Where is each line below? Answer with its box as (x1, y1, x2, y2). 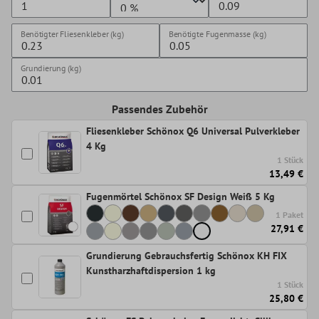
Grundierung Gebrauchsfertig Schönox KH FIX (86, 249, 287, 263)
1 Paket (276, 209, 303, 221)
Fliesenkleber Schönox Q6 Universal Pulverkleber (86, 125, 300, 138)
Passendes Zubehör (111, 102, 208, 117)
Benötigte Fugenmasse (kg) (168, 28, 266, 40)
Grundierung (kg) (20, 63, 81, 74)
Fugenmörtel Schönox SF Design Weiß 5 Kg (86, 190, 275, 204)
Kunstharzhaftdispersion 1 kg (86, 264, 216, 278)
